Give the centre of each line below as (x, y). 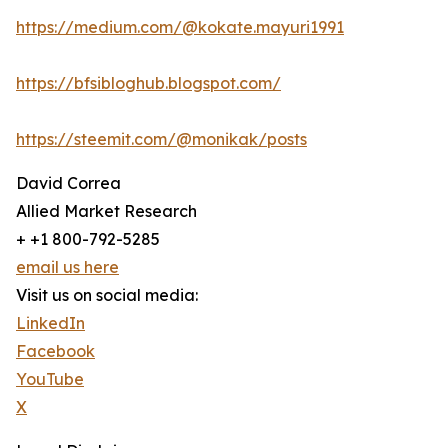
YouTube (50, 379)
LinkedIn (50, 323)
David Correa (68, 183)
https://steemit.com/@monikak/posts (161, 139)
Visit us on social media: (107, 295)
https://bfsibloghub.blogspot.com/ (148, 83)
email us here (67, 267)
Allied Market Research (106, 211)
